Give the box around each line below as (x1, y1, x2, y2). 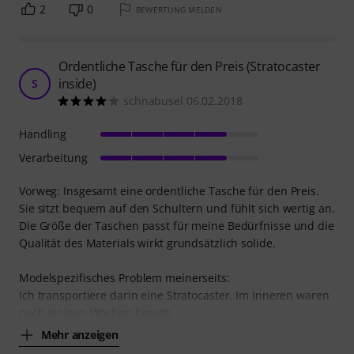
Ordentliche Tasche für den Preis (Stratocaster (58, 57, 321, 75)
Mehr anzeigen (41, 327, 119, 342)
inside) (58, 74, 96, 92)
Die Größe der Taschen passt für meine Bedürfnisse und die (19, 217, 334, 233)
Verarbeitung (19, 149, 88, 165)
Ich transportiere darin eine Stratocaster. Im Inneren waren (19, 287, 330, 303)
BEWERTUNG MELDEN (135, 3, 222, 15)
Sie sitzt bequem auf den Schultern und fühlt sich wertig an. (19, 200, 335, 216)
